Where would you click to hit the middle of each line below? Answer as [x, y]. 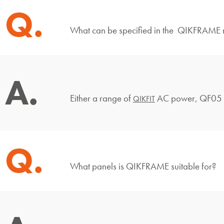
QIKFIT [144, 99]
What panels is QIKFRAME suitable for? [143, 166]
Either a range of [101, 98]
